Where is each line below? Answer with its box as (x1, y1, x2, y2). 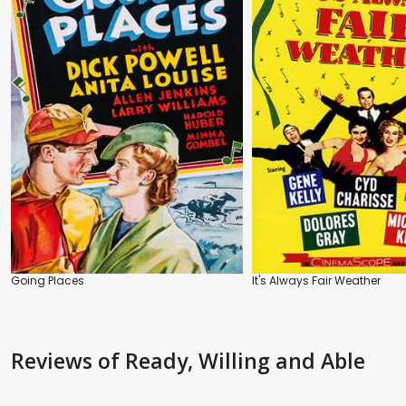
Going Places (11, 272, 84, 288)
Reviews (11, 345, 98, 375)
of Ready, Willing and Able (98, 345, 365, 375)
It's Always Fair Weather (252, 272, 381, 288)
